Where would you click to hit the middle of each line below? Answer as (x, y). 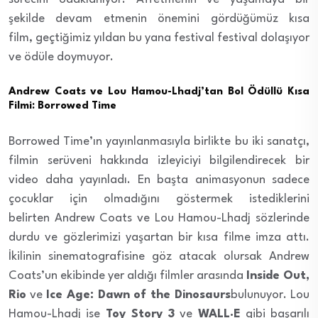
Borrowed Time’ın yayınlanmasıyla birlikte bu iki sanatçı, (159, 141)
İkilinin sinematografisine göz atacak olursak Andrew (159, 256)
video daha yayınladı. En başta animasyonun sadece (159, 180)
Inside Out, (278, 275)
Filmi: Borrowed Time (62, 106)
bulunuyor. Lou (270, 295)
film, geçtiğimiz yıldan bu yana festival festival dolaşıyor (159, 38)
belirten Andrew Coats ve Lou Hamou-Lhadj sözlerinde (159, 218)
